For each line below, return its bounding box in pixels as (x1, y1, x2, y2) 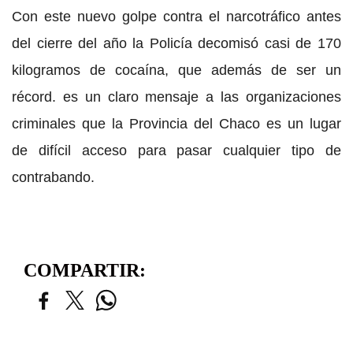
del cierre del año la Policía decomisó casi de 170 (12, 35, 341, 51)
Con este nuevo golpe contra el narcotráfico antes (12, 8, 341, 24)
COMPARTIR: (24, 259, 146, 281)
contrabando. (12, 169, 95, 185)
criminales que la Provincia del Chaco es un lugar (12, 115, 341, 132)
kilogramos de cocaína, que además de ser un (12, 61, 341, 78)
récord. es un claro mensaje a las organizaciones (12, 88, 341, 105)
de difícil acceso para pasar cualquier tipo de (12, 142, 341, 158)
